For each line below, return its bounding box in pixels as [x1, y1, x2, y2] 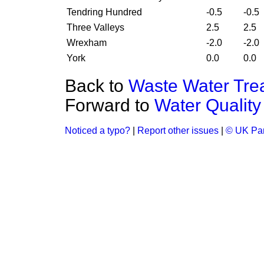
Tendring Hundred [67, 7, 142, 17]
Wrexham [67, 38, 107, 48]
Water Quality [154, 95, 261, 115]
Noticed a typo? [65, 126, 130, 136]
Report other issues [137, 126, 219, 136]
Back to [65, 76, 128, 95]
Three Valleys [67, 22, 124, 32]
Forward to [65, 95, 154, 115]
